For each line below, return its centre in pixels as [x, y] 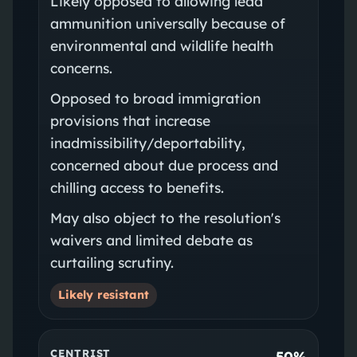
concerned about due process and [164, 165]
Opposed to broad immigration [155, 98]
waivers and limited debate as [151, 239]
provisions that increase [130, 120]
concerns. [81, 67]
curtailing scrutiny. [112, 262]
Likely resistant [103, 294]
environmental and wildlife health [161, 45]
